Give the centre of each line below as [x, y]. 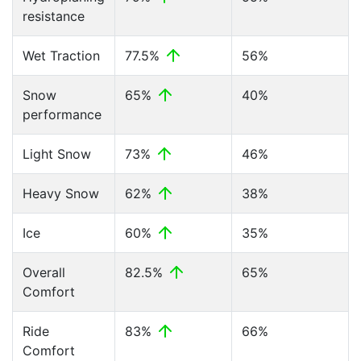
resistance [54, 16]
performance [62, 114]
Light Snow [57, 154]
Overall [44, 272]
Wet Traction [61, 56]
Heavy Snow [61, 193]
